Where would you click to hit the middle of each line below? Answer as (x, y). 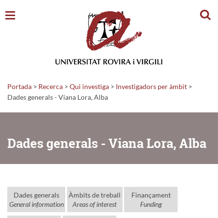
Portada (19, 86)
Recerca (51, 86)
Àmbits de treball (95, 195)
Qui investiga (89, 86)
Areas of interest (95, 204)
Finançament (151, 195)
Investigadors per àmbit (151, 86)
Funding (151, 204)
